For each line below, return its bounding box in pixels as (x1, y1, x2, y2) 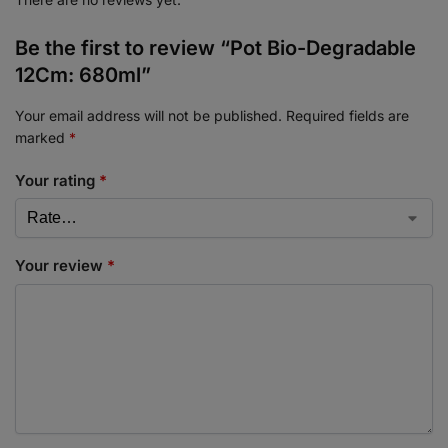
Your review (15, 256, 107, 276)
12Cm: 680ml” (15, 63, 151, 88)
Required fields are (286, 107, 409, 125)
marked (15, 129, 69, 147)
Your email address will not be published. (15, 107, 282, 125)
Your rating (15, 170, 99, 190)
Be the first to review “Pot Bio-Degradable (15, 36, 416, 61)
